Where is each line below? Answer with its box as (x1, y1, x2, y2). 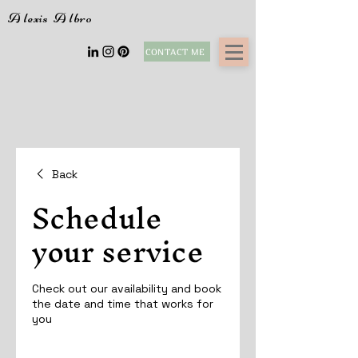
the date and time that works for (32, 296, 213, 311)
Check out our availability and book (32, 281, 221, 296)
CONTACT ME (145, 46, 205, 57)
